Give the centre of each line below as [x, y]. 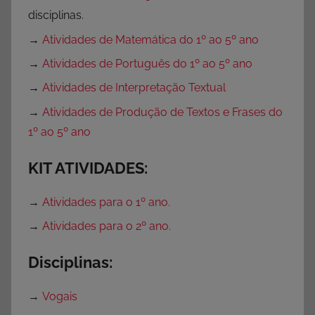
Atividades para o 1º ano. [106, 202]
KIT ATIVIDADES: [88, 168]
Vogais [60, 296]
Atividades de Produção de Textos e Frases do [162, 112]
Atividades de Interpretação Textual [134, 88]
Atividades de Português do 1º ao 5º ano [147, 64]
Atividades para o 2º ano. [107, 226]
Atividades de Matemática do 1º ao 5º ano [150, 39]
